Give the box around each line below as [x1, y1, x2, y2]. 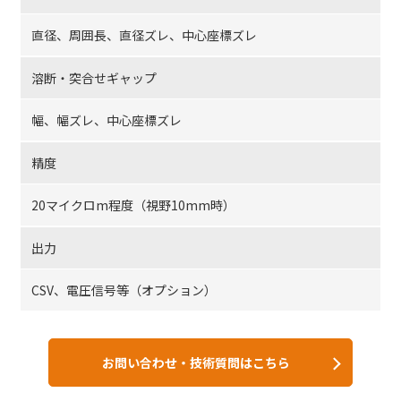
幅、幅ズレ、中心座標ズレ [30, 110, 182, 129]
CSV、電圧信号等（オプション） [30, 280, 217, 299]
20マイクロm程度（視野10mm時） [30, 195, 235, 214]
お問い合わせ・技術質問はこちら [102, 353, 290, 371]
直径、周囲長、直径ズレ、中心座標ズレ [30, 25, 257, 44]
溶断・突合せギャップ [30, 68, 157, 87]
